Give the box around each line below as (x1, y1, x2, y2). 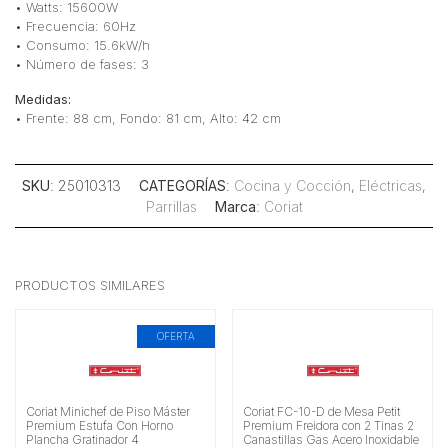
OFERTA (156, 330, 195, 343)
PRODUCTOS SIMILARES (15, 277, 165, 294)
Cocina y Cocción (234, 177, 351, 195)
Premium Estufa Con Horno (26, 418, 173, 434)
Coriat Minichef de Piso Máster (26, 404, 190, 420)
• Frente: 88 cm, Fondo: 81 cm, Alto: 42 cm (15, 110, 281, 127)
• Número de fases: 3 (15, 56, 149, 73)
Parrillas (145, 198, 197, 216)
